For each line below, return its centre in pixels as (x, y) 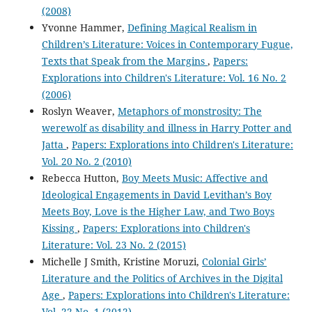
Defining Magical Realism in (192, 28)
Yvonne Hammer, (84, 28)
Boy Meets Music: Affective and (195, 178)
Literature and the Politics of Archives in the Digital (162, 279)
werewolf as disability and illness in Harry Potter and (166, 128)
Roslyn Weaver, (79, 111)
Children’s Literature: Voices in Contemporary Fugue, (167, 45)
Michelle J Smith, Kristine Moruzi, (122, 262)
